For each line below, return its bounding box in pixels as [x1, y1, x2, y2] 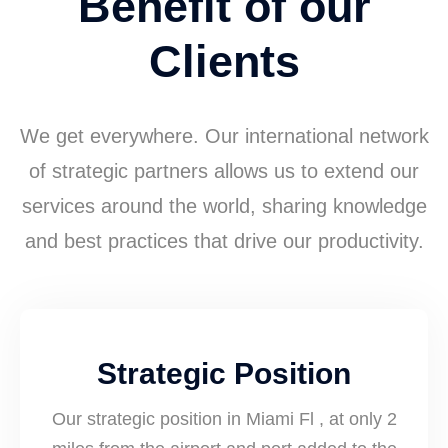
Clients [148, 36, 300, 87]
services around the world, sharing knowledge [21, 195, 427, 217]
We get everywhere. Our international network [19, 125, 429, 147]
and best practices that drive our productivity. [24, 230, 424, 252]
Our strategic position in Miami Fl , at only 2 [51, 409, 397, 429]
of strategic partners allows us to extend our [29, 160, 419, 182]
